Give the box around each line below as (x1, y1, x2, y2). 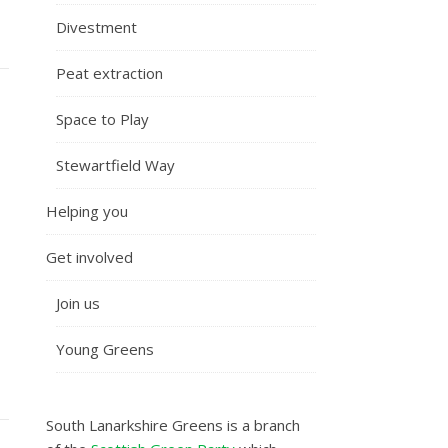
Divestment (56, 17, 137, 37)
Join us (56, 293, 100, 313)
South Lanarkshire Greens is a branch (46, 415, 300, 435)
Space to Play (56, 109, 149, 129)
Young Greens (56, 339, 154, 359)
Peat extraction (56, 63, 163, 83)
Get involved (46, 247, 133, 267)
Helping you (46, 201, 128, 221)
